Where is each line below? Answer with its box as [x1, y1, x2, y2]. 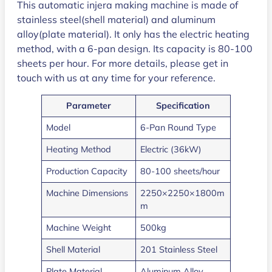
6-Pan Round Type [140, 122, 217, 134]
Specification [156, 100, 210, 112]
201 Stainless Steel [140, 244, 218, 256]
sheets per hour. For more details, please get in [17, 57, 228, 70]
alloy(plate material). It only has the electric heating [17, 28, 250, 41]
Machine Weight [46, 222, 112, 234]
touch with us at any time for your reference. [17, 72, 216, 84]
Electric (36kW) [140, 144, 202, 155]
